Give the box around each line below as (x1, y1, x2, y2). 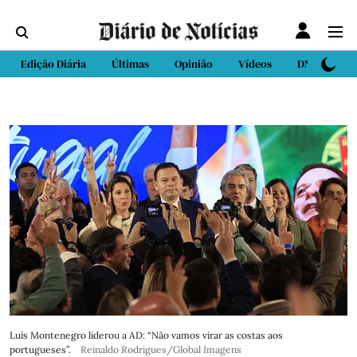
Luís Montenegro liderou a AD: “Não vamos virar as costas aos (10, 328, 283, 341)
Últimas (112, 56, 149, 72)
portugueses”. (10, 343, 71, 355)
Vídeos (238, 56, 272, 72)
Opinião (175, 56, 213, 72)
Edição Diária (21, 56, 86, 72)
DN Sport (297, 56, 341, 72)
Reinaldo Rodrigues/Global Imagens (80, 343, 241, 355)
